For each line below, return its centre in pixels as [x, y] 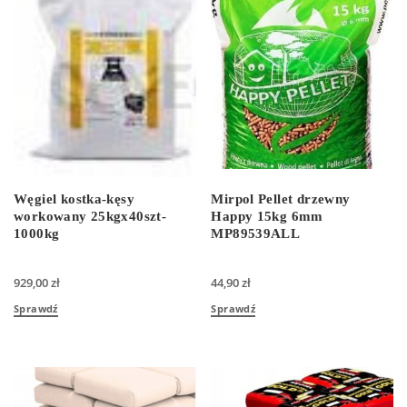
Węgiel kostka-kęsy [74, 199]
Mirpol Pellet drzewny [281, 199]
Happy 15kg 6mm [267, 216]
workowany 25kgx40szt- [90, 216]
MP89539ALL [256, 233]
